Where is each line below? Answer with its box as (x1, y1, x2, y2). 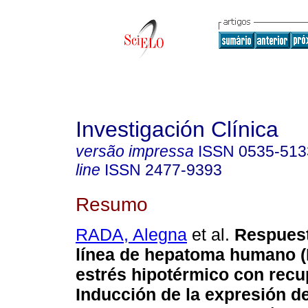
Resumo (76, 192, 148, 215)
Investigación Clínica (76, 117, 278, 142)
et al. (187, 225, 230, 245)
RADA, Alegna (76, 225, 187, 245)
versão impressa (76, 142, 194, 160)
